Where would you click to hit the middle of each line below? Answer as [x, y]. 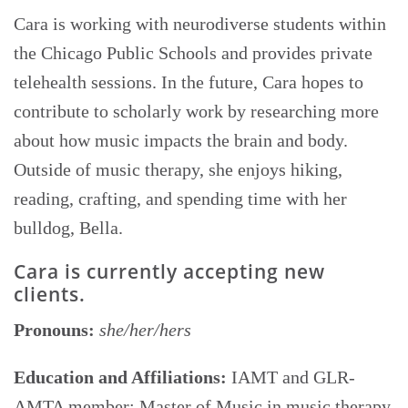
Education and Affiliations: [120, 377]
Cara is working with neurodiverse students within [200, 24]
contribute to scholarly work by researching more [196, 112]
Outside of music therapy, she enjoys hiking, [178, 170]
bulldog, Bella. [68, 228]
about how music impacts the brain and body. [181, 141]
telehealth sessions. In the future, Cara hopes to [189, 82]
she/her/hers [145, 330]
